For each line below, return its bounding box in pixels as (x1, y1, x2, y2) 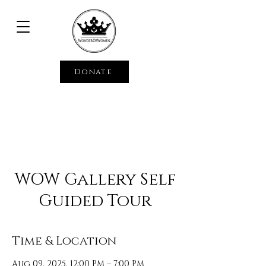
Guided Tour (39, 190, 151, 212)
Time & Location (12, 233, 116, 249)
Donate (74, 66, 112, 77)
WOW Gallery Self (14, 169, 176, 191)
